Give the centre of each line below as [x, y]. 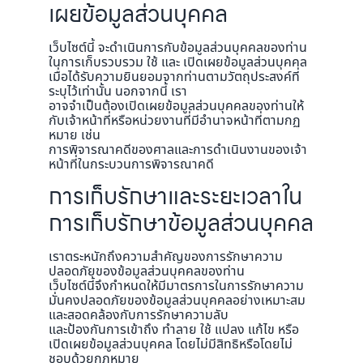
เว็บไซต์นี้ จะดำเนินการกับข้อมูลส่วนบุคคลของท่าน [178, 47]
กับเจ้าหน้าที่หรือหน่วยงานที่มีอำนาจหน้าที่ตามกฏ [175, 120]
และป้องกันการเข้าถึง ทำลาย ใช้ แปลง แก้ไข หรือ [174, 330]
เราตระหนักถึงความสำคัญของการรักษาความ [166, 257]
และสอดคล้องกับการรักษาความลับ [139, 316]
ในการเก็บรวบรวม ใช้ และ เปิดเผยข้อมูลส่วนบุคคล [178, 62]
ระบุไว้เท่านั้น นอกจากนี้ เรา [118, 91]
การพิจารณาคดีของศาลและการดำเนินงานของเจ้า [178, 149]
